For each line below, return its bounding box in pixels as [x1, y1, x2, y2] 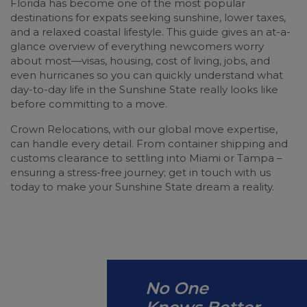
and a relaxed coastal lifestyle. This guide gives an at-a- [10, 25, 291, 38]
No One [145, 278, 209, 299]
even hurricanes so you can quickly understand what [10, 69, 283, 82]
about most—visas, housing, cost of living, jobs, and [10, 54, 270, 67]
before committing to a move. [10, 97, 167, 110]
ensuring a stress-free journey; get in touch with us [10, 166, 271, 179]
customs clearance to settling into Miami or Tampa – [10, 151, 282, 164]
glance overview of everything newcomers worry [10, 40, 264, 53]
